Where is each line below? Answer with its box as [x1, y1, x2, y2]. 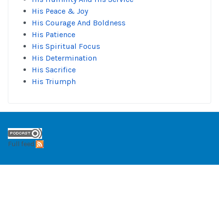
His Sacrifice [32, 65, 76, 74]
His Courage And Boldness [32, 18, 126, 27]
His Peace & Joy [32, 6, 88, 16]
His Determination [32, 53, 97, 63]
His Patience [32, 30, 75, 39]
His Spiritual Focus [32, 42, 100, 51]
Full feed [8, 139, 34, 148]
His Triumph [32, 77, 76, 86]
